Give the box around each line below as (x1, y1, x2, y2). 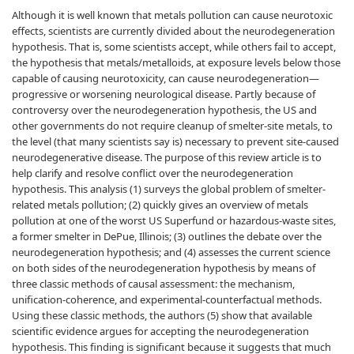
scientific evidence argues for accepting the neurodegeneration (12, 324, 309, 338)
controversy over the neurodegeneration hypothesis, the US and (12, 103, 317, 117)
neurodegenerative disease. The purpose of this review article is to (12, 150, 322, 164)
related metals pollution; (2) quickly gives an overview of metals (12, 198, 308, 212)
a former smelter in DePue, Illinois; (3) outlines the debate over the (12, 229, 322, 243)
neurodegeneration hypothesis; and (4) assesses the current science (12, 245, 330, 259)
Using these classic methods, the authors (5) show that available (12, 308, 312, 322)
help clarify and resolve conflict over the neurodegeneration (12, 166, 293, 180)
